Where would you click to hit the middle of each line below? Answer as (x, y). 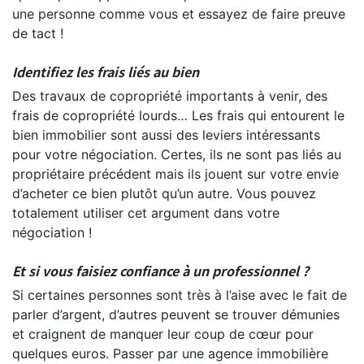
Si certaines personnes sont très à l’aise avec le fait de (180, 295)
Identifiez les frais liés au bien (106, 71)
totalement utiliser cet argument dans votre (146, 212)
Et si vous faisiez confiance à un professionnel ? (160, 270)
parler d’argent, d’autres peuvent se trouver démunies (176, 314)
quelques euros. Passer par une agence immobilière (170, 353)
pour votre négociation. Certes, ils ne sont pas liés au (177, 154)
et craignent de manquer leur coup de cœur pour (163, 334)
